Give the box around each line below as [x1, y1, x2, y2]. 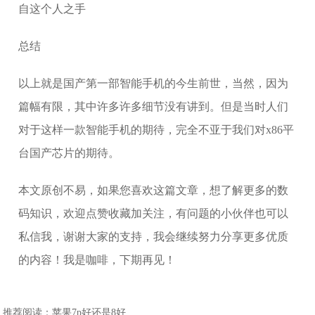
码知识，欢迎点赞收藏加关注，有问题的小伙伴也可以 [18, 207, 289, 219]
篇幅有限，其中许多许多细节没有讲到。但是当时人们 [18, 101, 289, 112]
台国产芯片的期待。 [18, 147, 120, 159]
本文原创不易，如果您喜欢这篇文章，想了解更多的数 [18, 184, 289, 196]
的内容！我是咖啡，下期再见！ [18, 254, 176, 266]
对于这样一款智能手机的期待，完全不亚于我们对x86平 [18, 124, 295, 136]
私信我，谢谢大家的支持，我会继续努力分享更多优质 [18, 231, 289, 243]
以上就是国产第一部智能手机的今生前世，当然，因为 [18, 77, 289, 89]
